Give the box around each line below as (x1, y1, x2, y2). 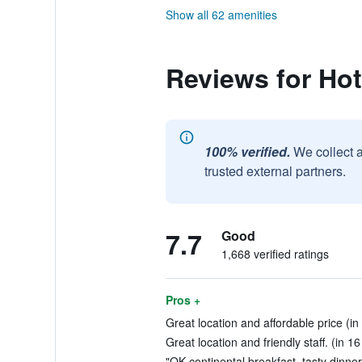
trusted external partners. (204, 162, 346, 180)
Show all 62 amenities (165, 6, 277, 23)
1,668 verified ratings (221, 246, 329, 262)
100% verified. (204, 142, 290, 161)
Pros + (165, 292, 200, 308)
